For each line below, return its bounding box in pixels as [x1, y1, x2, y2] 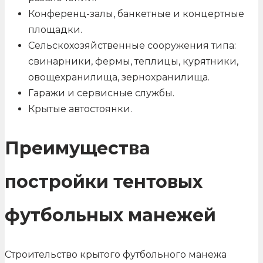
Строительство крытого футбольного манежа [5, 248, 227, 260]
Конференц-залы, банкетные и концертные [28, 8, 244, 19]
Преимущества [5, 137, 150, 159]
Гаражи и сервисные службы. [28, 87, 174, 99]
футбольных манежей [5, 204, 216, 226]
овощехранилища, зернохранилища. [28, 71, 210, 83]
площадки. [28, 23, 82, 35]
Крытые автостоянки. [28, 103, 132, 114]
